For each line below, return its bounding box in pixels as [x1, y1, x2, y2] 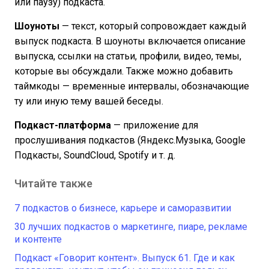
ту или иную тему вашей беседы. [14, 95, 163, 107]
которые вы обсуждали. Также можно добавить [14, 65, 233, 77]
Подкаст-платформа [14, 119, 111, 131]
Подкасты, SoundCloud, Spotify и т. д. [14, 149, 175, 161]
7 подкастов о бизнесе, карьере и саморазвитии [14, 202, 231, 214]
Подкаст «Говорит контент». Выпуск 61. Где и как [14, 252, 235, 264]
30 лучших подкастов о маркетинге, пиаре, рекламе [14, 220, 247, 232]
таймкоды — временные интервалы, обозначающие [14, 80, 249, 92]
